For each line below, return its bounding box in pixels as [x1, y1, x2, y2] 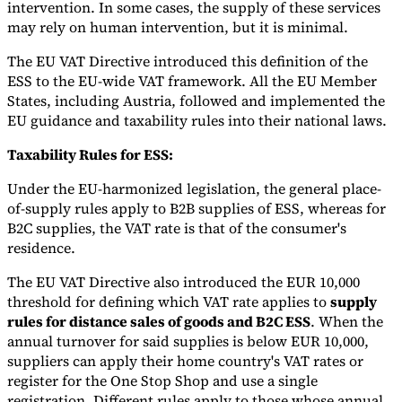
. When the [310, 311, 383, 332]
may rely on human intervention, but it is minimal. [7, 17, 352, 38]
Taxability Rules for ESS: [7, 144, 173, 165]
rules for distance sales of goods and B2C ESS [7, 311, 310, 332]
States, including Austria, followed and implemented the [7, 91, 385, 111]
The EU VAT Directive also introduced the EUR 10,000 [7, 272, 360, 293]
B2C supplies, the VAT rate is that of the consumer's [7, 218, 346, 239]
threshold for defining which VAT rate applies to [7, 292, 330, 312]
